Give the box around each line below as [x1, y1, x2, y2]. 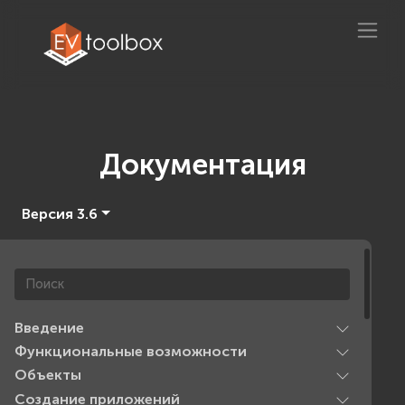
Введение [14, 318, 84, 336]
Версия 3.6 [22, 204, 98, 222]
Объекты [14, 366, 81, 384]
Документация [99, 146, 306, 182]
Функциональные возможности [14, 342, 247, 360]
